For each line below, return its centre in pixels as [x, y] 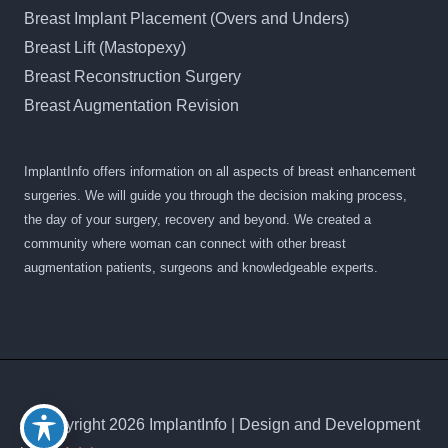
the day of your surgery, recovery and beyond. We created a [197, 219]
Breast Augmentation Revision [131, 105]
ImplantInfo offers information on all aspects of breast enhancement [220, 171]
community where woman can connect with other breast [185, 243]
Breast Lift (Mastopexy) [105, 47]
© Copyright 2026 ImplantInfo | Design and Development [220, 424]
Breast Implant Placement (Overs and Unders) [186, 18]
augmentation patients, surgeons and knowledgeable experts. [201, 267]
